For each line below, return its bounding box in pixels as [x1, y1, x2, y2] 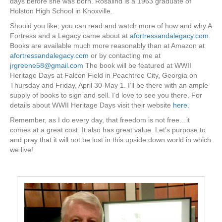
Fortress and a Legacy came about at [10, 31, 130, 40]
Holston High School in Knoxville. [10, 6, 112, 15]
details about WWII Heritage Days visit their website [10, 101, 173, 109]
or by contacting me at [89, 51, 161, 59]
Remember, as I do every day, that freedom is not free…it [10, 115, 190, 124]
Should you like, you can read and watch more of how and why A [10, 21, 212, 30]
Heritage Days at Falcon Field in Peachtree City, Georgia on [10, 71, 197, 79]
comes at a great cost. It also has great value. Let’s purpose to [10, 125, 206, 134]
